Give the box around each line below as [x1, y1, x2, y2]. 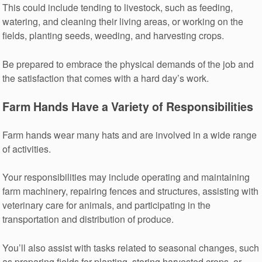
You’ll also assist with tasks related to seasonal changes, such [2, 241, 260, 255]
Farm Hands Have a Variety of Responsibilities [2, 98, 254, 115]
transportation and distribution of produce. [2, 212, 174, 226]
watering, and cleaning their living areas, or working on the [2, 14, 244, 28]
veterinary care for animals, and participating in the [2, 198, 211, 212]
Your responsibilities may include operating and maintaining [2, 170, 250, 184]
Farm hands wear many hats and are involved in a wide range [2, 127, 257, 142]
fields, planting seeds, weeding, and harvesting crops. [2, 28, 225, 42]
